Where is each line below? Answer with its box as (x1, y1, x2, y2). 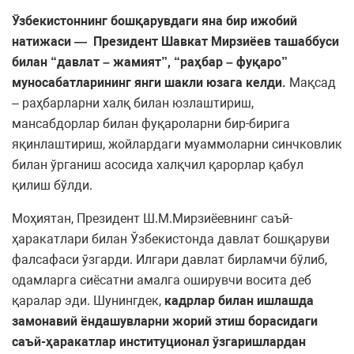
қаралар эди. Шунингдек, (12, 293, 164, 309)
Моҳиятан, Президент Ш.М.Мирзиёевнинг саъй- (12, 211, 292, 227)
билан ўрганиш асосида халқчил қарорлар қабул (12, 157, 303, 173)
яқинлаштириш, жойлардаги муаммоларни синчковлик (12, 137, 342, 153)
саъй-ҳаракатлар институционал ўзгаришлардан (12, 334, 306, 350)
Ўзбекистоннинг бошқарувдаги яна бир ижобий (12, 13, 297, 29)
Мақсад (289, 75, 336, 91)
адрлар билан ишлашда (171, 293, 314, 309)
